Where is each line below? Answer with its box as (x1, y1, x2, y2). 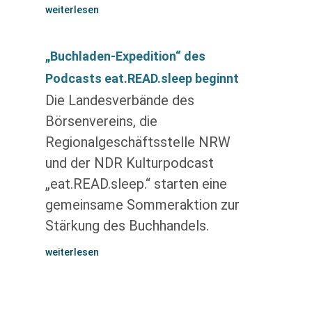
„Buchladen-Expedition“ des (45, 49, 205, 63)
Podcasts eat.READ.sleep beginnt (45, 71, 239, 86)
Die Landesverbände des (45, 92, 194, 109)
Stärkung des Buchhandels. (45, 217, 209, 234)
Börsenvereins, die (45, 113, 157, 130)
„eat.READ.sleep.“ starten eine (45, 175, 227, 192)
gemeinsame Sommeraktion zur (45, 196, 240, 213)
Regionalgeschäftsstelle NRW (45, 134, 231, 150)
